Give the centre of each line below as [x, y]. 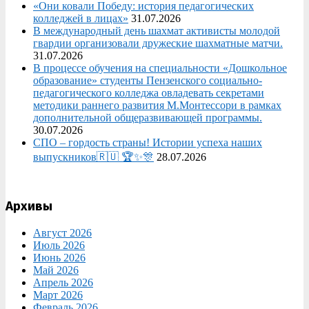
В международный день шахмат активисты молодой [157, 31]
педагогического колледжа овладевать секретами [149, 93]
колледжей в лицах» [81, 19]
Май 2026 [56, 270]
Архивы [29, 207]
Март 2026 [58, 295]
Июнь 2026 [59, 257]
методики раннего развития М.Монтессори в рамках [157, 106]
